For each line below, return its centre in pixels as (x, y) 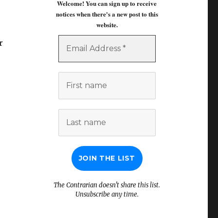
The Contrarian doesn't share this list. (107, 185)
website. (107, 24)
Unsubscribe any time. (107, 194)
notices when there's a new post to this (107, 14)
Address (122, 48)
